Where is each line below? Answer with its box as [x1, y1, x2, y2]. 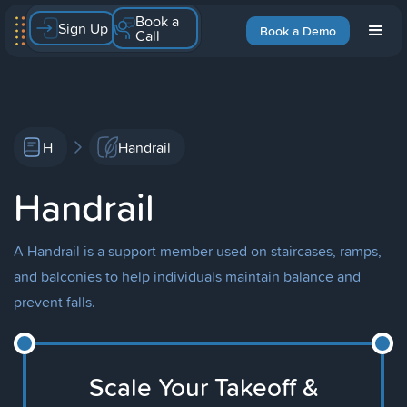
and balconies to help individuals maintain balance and [14, 266, 361, 286]
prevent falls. [14, 292, 95, 312]
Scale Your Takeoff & [88, 369, 319, 405]
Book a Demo [260, 22, 336, 40]
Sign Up [58, 18, 108, 38]
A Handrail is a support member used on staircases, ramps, [14, 241, 382, 261]
